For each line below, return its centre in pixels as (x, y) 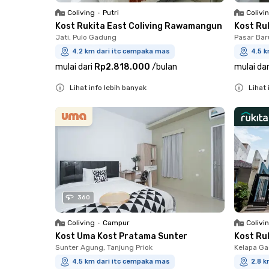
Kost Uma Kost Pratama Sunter (121, 237)
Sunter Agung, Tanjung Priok (104, 248)
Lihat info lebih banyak (108, 88)
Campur (116, 223)
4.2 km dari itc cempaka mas (121, 51)
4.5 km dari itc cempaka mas (121, 262)
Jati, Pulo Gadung (86, 37)
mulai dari (74, 67)
